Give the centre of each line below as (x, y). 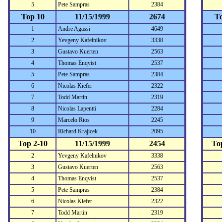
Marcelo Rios (74, 120)
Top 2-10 (33, 143)
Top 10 (33, 17)
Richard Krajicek (78, 131)
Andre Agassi (74, 29)
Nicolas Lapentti (77, 109)
